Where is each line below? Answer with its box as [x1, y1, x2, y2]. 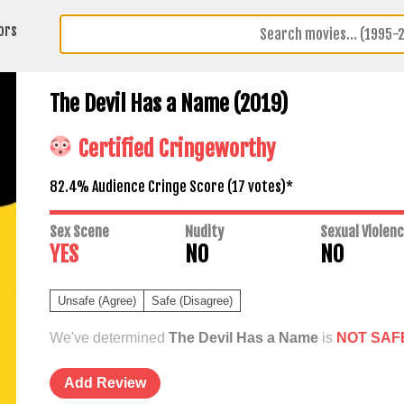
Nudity [184, 223, 224, 242]
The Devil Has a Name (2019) [49, 90, 288, 118]
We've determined [49, 330, 169, 346]
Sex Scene [49, 223, 109, 242]
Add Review [63, 375, 146, 391]
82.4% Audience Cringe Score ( [49, 178, 232, 197]
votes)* [244, 178, 293, 197]
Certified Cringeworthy [78, 135, 275, 163]
